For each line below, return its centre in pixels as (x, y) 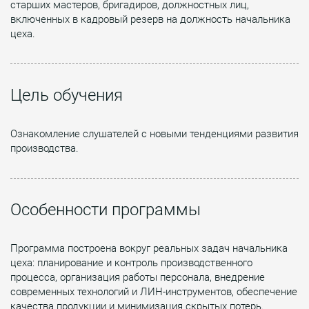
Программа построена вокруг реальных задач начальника (149, 248)
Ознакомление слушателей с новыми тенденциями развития (154, 133)
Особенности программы (106, 209)
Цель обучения (67, 95)
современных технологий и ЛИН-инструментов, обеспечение (154, 291)
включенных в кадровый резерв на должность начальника (150, 19)
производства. (44, 148)
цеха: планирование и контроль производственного (131, 262)
